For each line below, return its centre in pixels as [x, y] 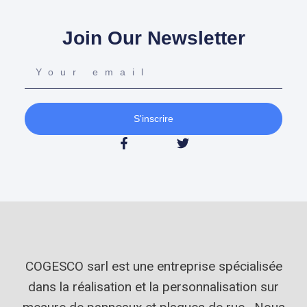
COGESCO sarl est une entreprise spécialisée [153, 266]
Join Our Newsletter [153, 38]
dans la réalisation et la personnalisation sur [153, 286]
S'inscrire [153, 119]
